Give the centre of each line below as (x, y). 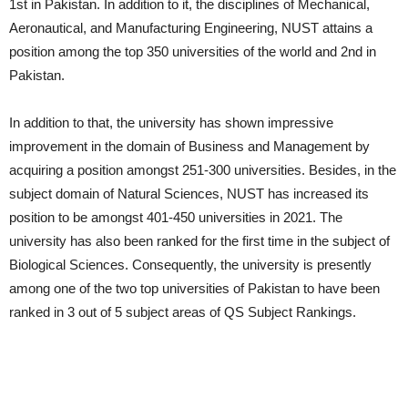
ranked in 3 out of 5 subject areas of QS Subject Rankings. (183, 312)
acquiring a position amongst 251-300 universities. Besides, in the (203, 170)
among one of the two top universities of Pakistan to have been (194, 289)
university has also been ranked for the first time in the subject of (199, 241)
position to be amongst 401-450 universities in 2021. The (176, 218)
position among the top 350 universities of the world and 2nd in (193, 52)
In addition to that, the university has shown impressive (171, 123)
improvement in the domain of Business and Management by (189, 147)
